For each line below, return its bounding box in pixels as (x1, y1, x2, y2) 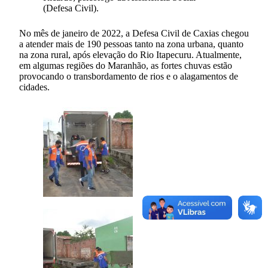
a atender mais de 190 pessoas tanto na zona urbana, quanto (19, 38, 243, 49)
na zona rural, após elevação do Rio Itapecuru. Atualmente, (19, 49, 242, 60)
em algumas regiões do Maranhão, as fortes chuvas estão (19, 60, 232, 71)
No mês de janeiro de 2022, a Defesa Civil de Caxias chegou (19, 28, 249, 38)
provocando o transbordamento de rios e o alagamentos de (19, 71, 238, 81)
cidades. (19, 81, 50, 92)
